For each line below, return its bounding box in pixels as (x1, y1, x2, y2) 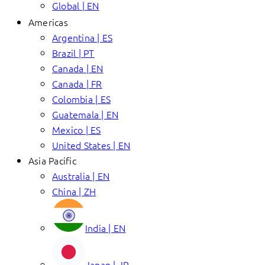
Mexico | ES (52, 123, 101, 136)
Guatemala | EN (52, 108, 119, 121)
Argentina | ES (52, 31, 113, 44)
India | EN (85, 221, 126, 234)
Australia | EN (52, 169, 110, 182)
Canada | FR (52, 77, 102, 90)
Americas (28, 15, 68, 28)
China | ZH (52, 185, 96, 198)
